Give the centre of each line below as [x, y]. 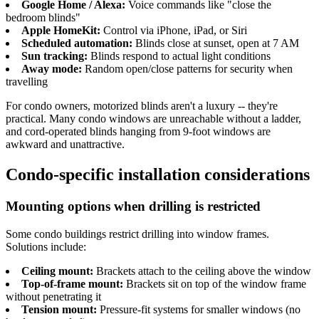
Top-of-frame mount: [72, 283]
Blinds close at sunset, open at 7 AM [216, 43]
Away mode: [52, 69]
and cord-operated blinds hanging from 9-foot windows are [138, 132]
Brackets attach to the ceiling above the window [202, 271]
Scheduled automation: [77, 43]
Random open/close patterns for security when [187, 69]
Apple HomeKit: [61, 31]
